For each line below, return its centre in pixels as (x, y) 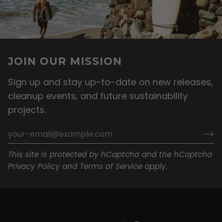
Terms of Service (111, 166)
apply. (155, 166)
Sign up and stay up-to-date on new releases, (111, 82)
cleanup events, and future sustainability (98, 96)
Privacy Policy (34, 166)
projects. (27, 110)
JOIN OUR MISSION (65, 61)
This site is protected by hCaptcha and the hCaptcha (110, 154)
